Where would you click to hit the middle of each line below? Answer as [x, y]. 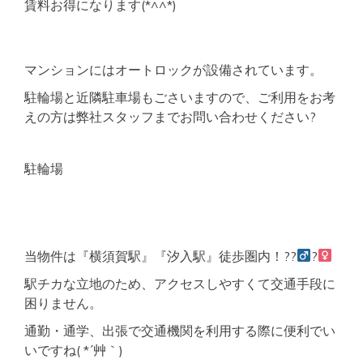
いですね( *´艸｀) [74, 350]
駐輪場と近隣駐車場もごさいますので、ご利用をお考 [180, 97]
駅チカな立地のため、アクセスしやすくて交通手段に [180, 283]
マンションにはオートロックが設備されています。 [173, 69]
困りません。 [63, 303]
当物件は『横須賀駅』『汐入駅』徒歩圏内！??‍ [160, 256]
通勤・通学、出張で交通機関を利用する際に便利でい [180, 330]
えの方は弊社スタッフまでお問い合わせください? [170, 116]
